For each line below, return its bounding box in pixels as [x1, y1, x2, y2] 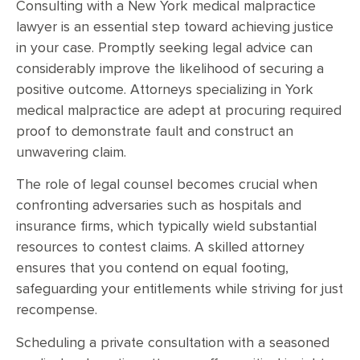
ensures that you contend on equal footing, [16, 261, 288, 276]
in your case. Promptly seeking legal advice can [16, 41, 313, 55]
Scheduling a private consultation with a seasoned [16, 335, 329, 350]
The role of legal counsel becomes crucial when [16, 178, 317, 193]
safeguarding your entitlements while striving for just [16, 282, 343, 297]
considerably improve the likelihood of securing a [16, 62, 324, 76]
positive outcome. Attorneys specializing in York [16, 83, 313, 97]
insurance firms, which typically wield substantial [16, 219, 317, 235]
